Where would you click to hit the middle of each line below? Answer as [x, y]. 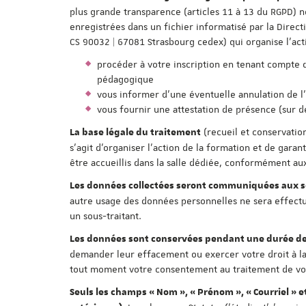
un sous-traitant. [106, 216]
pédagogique [125, 79]
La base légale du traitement [135, 133]
